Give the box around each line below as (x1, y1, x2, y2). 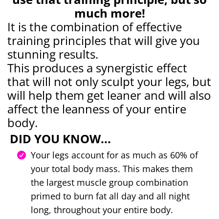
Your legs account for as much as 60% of (31, 149, 198, 161)
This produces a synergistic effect (7, 59, 187, 76)
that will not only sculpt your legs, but (7, 73, 211, 89)
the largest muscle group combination (31, 176, 188, 188)
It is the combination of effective (7, 18, 182, 35)
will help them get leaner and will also (7, 87, 211, 103)
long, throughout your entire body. (31, 203, 173, 216)
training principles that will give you (7, 32, 200, 48)
